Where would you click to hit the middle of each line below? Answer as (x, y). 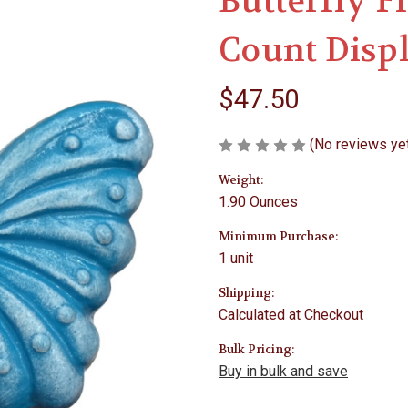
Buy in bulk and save (283, 371)
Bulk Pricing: (256, 349)
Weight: (241, 179)
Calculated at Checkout (291, 314)
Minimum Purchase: (278, 236)
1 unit (236, 258)
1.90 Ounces (258, 201)
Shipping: (246, 292)
